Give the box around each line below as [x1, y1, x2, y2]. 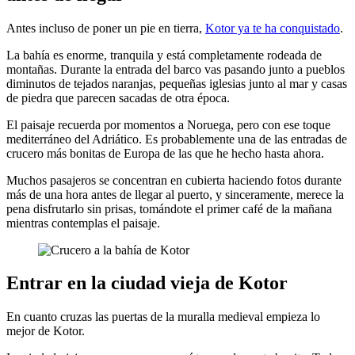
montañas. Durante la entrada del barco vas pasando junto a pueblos [6, 62, 345, 76]
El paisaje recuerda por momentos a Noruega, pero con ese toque [6, 117, 330, 132]
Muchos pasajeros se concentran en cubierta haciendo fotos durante [6, 173, 342, 187]
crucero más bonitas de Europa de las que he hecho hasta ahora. [6, 146, 324, 160]
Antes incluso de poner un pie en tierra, [6, 21, 205, 35]
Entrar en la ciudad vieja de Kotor [6, 273, 288, 294]
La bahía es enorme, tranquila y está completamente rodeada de [6, 48, 322, 62]
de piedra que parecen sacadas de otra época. [6, 90, 230, 105]
